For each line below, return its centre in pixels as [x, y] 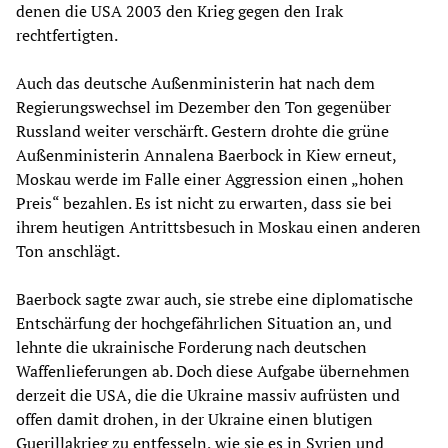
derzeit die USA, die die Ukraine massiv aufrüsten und [208, 395]
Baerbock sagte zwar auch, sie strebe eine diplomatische [214, 299]
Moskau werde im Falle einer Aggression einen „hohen [210, 179]
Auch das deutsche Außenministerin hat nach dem [195, 83]
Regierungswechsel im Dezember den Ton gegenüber [203, 107]
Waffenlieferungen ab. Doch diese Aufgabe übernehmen [213, 371]
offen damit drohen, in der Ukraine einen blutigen [194, 419]
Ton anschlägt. [68, 251]
